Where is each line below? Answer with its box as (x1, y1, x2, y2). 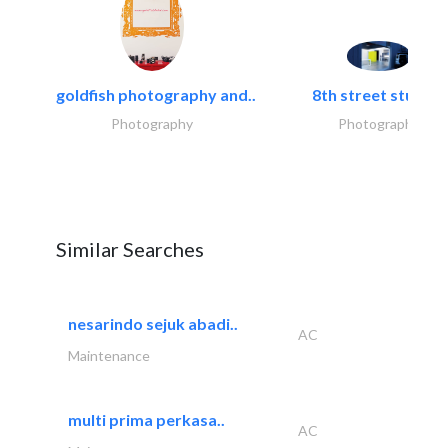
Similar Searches (56, 236, 204, 261)
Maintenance (68, 346, 150, 364)
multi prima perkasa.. (68, 409, 225, 429)
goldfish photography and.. (56, 84, 256, 104)
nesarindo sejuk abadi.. (68, 313, 238, 333)
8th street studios (312, 84, 446, 104)
